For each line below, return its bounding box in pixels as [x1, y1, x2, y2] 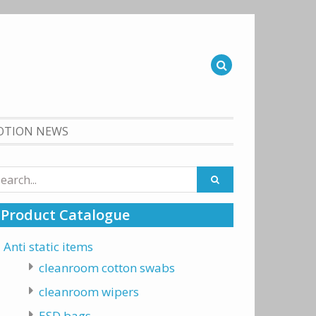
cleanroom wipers [38, 284, 139, 300]
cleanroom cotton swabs [38, 260, 175, 276]
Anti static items [4, 238, 93, 255]
